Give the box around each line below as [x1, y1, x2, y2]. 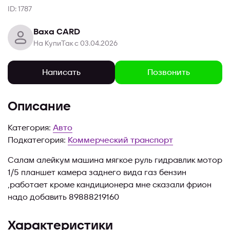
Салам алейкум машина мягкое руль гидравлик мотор [8, 156, 222, 165]
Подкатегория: [8, 136, 68, 145]
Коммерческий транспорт [68, 136, 173, 145]
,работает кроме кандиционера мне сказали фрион [8, 180, 212, 189]
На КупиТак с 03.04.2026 [33, 40, 118, 47]
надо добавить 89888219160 [8, 193, 119, 202]
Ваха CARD [33, 27, 80, 36]
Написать [42, 68, 81, 77]
